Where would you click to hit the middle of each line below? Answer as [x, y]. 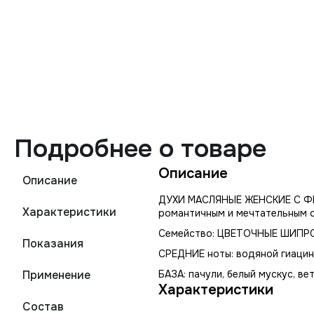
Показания [53, 244]
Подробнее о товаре [140, 149]
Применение [56, 275]
